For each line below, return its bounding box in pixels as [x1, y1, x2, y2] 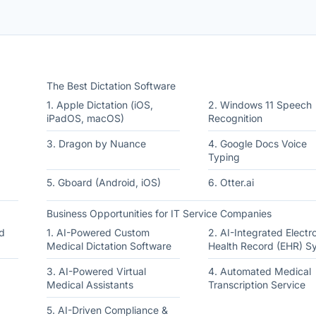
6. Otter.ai [207, 176, 254, 188]
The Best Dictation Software [47, 80, 176, 92]
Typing [207, 151, 240, 163]
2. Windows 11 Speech [207, 99, 312, 111]
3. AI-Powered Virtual [47, 265, 146, 277]
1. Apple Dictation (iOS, [47, 99, 153, 111]
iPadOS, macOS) [47, 112, 124, 124]
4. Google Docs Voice [207, 138, 307, 150]
